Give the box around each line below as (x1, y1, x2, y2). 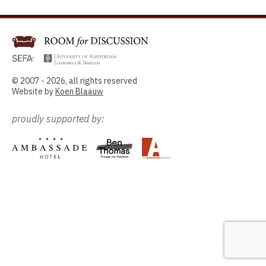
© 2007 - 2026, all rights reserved (12, 75, 137, 86)
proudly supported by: (12, 113, 104, 125)
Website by (12, 86, 55, 97)
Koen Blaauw (55, 86, 103, 97)
